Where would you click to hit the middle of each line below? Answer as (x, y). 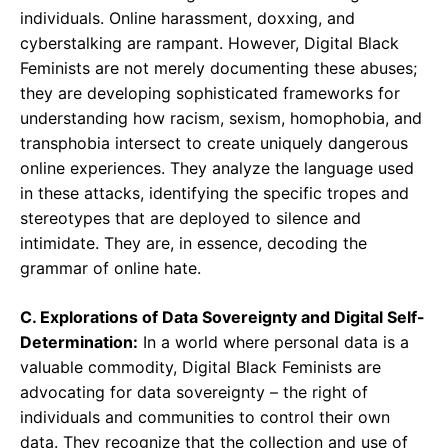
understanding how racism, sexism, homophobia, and (221, 118)
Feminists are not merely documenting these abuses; (218, 68)
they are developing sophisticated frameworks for (210, 93)
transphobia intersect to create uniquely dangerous (214, 143)
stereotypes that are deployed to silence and (190, 218)
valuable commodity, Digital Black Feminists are (200, 367)
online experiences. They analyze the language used (217, 168)
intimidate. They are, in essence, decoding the (193, 243)
